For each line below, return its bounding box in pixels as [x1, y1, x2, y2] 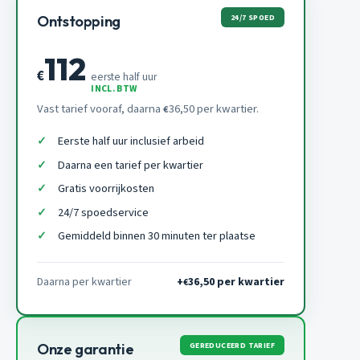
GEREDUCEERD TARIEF [189, 339, 275, 351]
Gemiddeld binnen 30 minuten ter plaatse [57, 227, 256, 245]
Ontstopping [37, 12, 121, 31]
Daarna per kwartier [37, 274, 132, 291]
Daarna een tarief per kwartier [57, 156, 203, 174]
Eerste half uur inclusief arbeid [57, 133, 204, 150]
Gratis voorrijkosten [57, 180, 154, 198]
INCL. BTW [91, 82, 137, 96]
